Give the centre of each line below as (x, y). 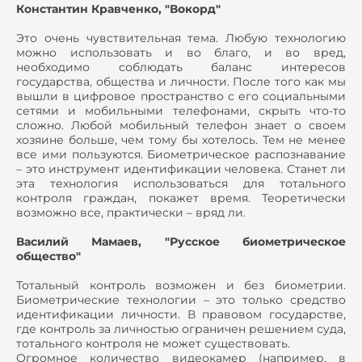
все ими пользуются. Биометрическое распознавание (181, 155)
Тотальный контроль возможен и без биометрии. (181, 286)
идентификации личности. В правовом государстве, (181, 315)
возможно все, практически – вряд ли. (131, 213)
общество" (48, 257)
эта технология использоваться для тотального (181, 184)
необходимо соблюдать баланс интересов (181, 67)
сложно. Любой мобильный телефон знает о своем (181, 126)
